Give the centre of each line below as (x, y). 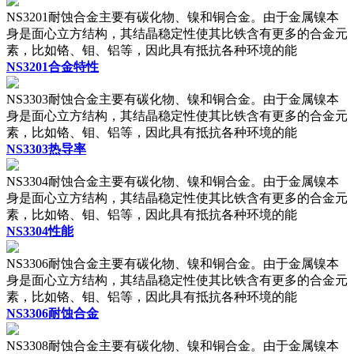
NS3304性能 (40, 232)
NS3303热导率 (46, 149)
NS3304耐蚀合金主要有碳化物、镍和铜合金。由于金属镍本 (173, 182)
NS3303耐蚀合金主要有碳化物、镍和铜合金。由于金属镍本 (173, 100)
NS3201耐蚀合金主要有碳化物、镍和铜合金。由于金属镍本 (173, 17)
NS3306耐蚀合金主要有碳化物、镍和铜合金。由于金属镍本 (173, 264)
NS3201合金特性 (53, 67)
